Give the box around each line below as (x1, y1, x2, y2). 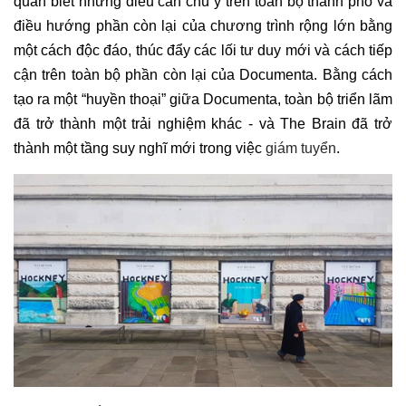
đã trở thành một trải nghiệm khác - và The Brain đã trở (14, 116, 392, 132)
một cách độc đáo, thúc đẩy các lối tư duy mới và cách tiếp (14, 43, 392, 59)
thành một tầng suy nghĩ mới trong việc (14, 140, 266, 157)
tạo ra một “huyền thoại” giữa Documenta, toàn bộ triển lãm (14, 92, 392, 108)
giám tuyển (266, 140, 336, 157)
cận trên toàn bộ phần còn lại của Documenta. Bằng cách (14, 67, 392, 83)
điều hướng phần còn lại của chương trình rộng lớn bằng (14, 18, 392, 34)
